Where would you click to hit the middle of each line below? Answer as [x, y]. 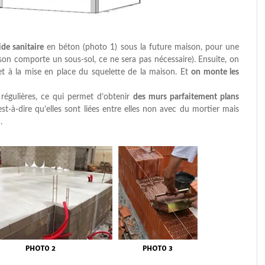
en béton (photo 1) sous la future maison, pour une [142, 47]
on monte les [215, 72]
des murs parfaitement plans [186, 97]
